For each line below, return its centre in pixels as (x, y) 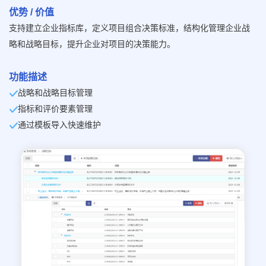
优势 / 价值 (31, 12)
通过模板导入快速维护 (59, 124)
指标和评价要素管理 (55, 108)
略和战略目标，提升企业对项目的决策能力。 (92, 44)
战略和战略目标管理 (55, 92)
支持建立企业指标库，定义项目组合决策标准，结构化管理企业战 (129, 28)
